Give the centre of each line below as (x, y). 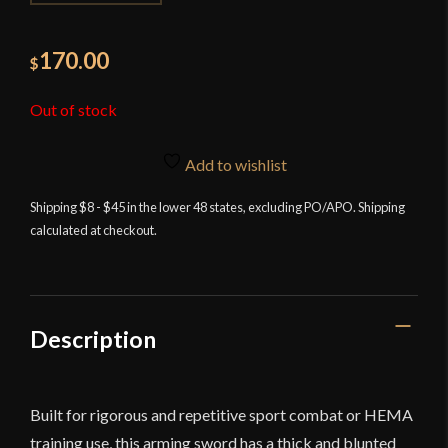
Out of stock (73, 109)
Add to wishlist (234, 165)
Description (93, 338)
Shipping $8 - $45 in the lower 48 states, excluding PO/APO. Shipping (217, 206)
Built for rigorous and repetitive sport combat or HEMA (221, 415)
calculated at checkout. (93, 229)
